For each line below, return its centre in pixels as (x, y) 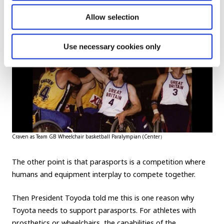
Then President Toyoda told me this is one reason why (103, 197)
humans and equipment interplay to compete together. (103, 174)
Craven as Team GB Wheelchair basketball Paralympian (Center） (88, 136)
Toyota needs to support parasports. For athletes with (104, 210)
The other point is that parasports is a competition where (108, 161)
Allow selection (112, 17)
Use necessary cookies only (112, 46)
